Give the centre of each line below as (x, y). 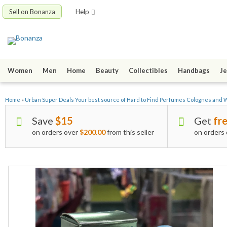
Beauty (107, 71)
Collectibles (148, 71)
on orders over (56, 132)
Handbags (194, 71)
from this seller (130, 132)
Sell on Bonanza (32, 12)
